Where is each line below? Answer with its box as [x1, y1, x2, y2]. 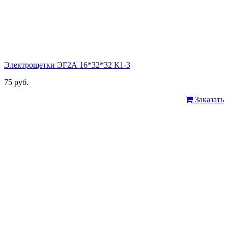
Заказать [193, 95, 224, 104]
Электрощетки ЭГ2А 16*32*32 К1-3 [4, 61, 130, 70]
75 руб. [4, 78, 28, 87]
